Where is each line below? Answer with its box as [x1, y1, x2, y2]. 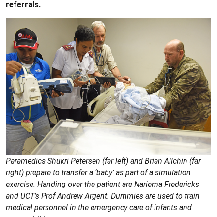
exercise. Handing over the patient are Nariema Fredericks [6, 179, 199, 189]
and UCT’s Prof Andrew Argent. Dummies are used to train [6, 191, 200, 201]
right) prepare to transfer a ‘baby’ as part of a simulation [6, 168, 191, 177]
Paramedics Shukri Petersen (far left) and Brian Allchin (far [6, 156, 201, 166]
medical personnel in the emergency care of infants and [6, 202, 192, 212]
